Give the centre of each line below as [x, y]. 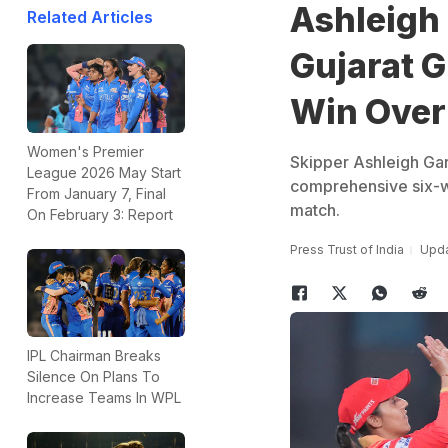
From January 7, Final [96, 193]
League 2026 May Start [104, 172]
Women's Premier [85, 151]
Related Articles [90, 17]
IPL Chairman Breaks [94, 356]
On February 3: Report [100, 214]
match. [314, 210]
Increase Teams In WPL [104, 398]
